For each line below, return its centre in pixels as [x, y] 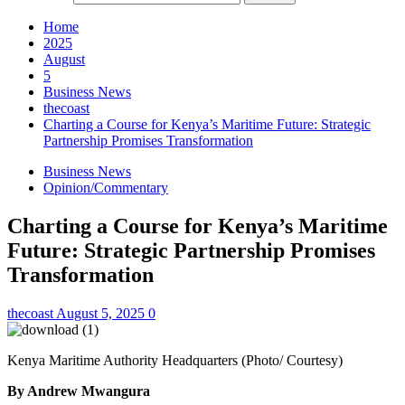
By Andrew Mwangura [79, 391]
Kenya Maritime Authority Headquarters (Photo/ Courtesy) [175, 360]
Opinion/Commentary [106, 188]
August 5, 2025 [102, 313]
